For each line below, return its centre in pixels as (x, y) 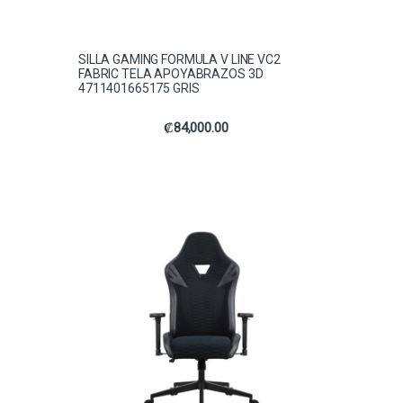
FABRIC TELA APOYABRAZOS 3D (171, 74)
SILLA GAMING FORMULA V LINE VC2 (179, 60)
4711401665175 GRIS (139, 89)
